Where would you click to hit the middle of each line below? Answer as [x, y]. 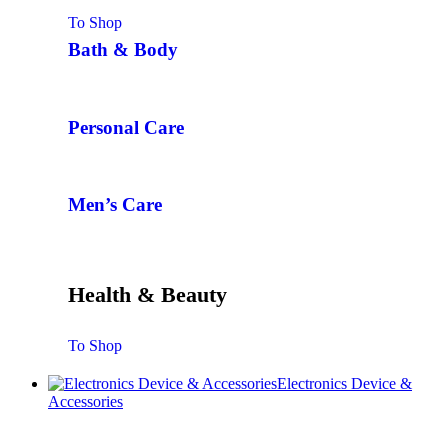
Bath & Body [123, 50]
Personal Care [126, 127]
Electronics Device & [344, 384]
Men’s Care [115, 205]
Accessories [85, 402]
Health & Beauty [147, 295]
